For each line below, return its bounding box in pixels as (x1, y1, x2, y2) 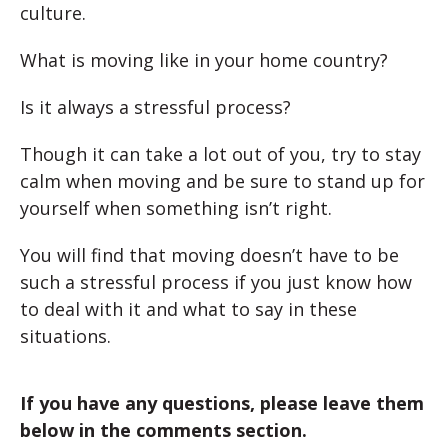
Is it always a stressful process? (20, 95, 291, 120)
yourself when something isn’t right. (20, 196, 332, 221)
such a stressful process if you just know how (20, 270, 412, 295)
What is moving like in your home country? (20, 48, 388, 73)
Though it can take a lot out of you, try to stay (20, 142, 421, 167)
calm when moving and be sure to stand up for (20, 169, 425, 194)
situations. (20, 324, 111, 349)
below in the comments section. (20, 418, 307, 443)
